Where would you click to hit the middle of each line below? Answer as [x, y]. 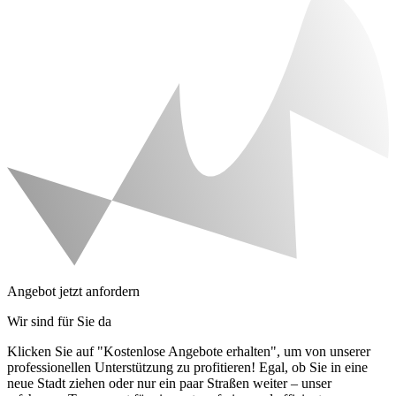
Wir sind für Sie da [59, 322]
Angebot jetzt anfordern [73, 292]
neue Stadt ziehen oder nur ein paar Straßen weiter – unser [169, 384]
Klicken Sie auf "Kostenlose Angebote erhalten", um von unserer [189, 352]
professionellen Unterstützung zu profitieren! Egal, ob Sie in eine [187, 368]
